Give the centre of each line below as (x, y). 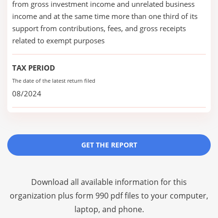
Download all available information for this (109, 182)
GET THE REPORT (109, 145)
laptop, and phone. (109, 209)
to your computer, (174, 196)
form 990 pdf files (107, 196)
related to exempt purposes (58, 40)
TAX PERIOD (34, 68)
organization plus (43, 196)
